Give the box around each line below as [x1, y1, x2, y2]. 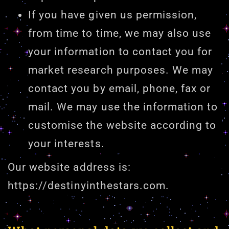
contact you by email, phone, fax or [28, 82, 211, 95]
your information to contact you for [28, 45, 213, 58]
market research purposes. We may [28, 64, 214, 77]
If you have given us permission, [28, 9, 197, 21]
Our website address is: [8, 161, 131, 174]
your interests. [28, 138, 105, 150]
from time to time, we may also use [28, 27, 212, 40]
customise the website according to [28, 119, 217, 132]
